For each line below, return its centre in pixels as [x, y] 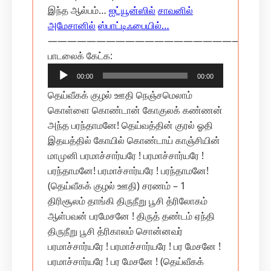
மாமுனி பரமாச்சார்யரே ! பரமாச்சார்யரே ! [126, 155]
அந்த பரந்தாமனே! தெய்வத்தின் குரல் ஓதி [130, 125]
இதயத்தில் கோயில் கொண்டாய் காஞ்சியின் [134, 140]
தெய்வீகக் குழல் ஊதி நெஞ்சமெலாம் [120, 95]
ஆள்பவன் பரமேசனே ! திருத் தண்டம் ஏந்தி [131, 216]
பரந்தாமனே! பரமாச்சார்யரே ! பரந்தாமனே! [128, 171]
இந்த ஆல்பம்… [78, 10]
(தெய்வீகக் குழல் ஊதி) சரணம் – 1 [117, 186]
